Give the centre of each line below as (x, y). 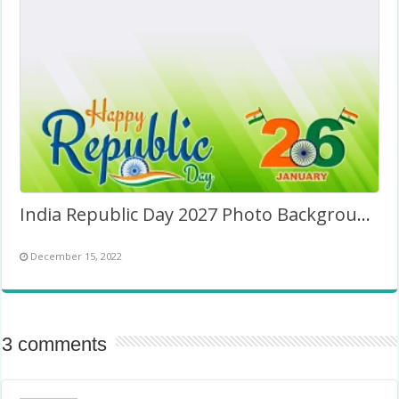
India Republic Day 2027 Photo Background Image (364, 214)
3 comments (55, 344)
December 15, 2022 (77, 256)
